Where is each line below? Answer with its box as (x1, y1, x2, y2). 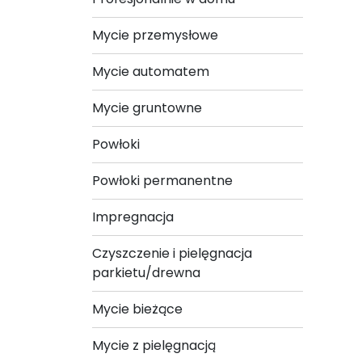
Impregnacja (92, 207, 174, 226)
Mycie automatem (92, 61, 209, 81)
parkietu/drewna (92, 263, 200, 282)
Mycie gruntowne (92, 98, 202, 117)
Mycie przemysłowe (92, 25, 218, 44)
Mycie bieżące (92, 299, 183, 318)
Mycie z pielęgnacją (92, 335, 216, 355)
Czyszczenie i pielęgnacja (92, 243, 252, 263)
